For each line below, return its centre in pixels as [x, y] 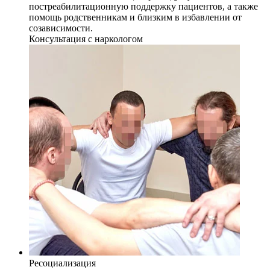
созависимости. [61, 28]
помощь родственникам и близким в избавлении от [135, 17]
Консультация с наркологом [86, 39]
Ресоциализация [62, 263]
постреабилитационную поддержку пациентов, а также [143, 6]
